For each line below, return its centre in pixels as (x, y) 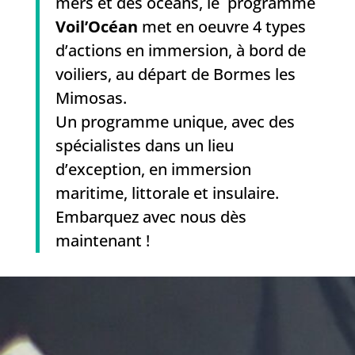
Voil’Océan (98, 27)
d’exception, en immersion (153, 169)
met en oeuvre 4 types (223, 27)
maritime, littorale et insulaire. (167, 193)
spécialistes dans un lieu (144, 145)
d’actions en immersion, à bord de (180, 50)
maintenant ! (102, 240)
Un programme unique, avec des (175, 122)
